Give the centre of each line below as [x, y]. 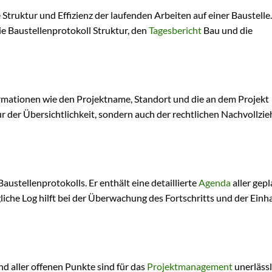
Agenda [215, 183]
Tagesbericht [175, 30]
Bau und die [227, 30]
